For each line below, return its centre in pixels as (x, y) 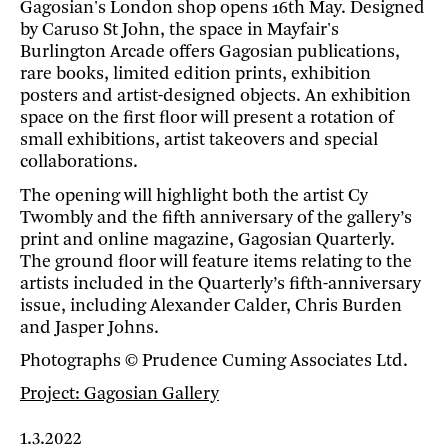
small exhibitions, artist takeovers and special (199, 140)
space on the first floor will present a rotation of (207, 118)
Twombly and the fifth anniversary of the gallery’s (216, 217)
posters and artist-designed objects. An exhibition (215, 96)
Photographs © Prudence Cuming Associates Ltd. (214, 360)
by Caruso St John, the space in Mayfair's (179, 30)
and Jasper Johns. (89, 327)
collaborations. (79, 162)
